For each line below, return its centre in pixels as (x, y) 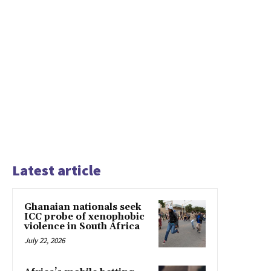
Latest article (57, 171)
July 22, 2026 (44, 241)
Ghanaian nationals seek (83, 207)
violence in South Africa (82, 227)
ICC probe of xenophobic (84, 217)
